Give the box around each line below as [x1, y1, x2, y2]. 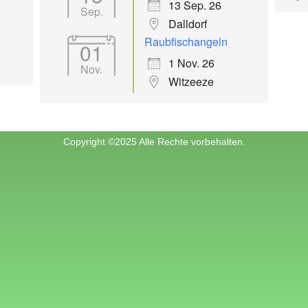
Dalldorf [168, 16, 208, 32]
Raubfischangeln [144, 34, 228, 49]
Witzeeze [168, 74, 214, 89]
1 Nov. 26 [168, 55, 215, 71]
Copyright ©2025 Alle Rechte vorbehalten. [63, 136, 245, 147]
